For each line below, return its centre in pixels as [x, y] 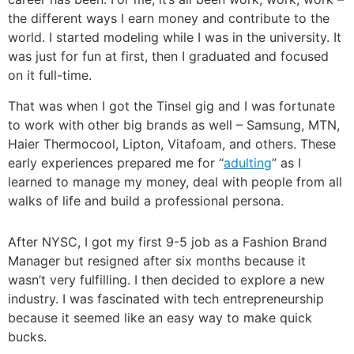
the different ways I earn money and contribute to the [169, 19]
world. [28, 38]
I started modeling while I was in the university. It [195, 38]
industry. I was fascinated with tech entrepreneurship [166, 299]
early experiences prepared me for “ [116, 162]
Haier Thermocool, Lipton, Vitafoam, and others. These [172, 143]
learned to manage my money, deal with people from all [175, 181]
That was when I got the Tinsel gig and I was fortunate [171, 105]
